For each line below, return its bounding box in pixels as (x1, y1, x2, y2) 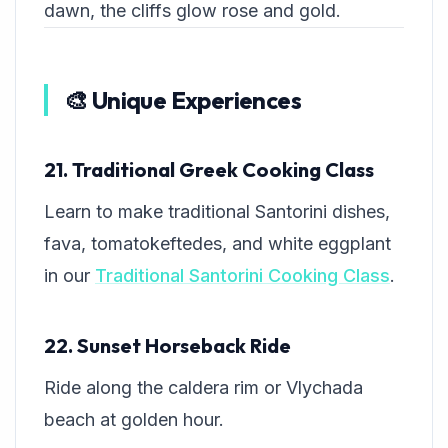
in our (44, 265, 95, 287)
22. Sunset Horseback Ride (44, 333, 291, 359)
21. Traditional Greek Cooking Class (44, 157, 374, 183)
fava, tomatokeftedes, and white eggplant (44, 233, 391, 255)
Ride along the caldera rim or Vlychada (44, 377, 363, 399)
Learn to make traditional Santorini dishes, (44, 201, 390, 223)
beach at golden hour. (44, 409, 224, 431)
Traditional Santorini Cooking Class (95, 265, 390, 287)
